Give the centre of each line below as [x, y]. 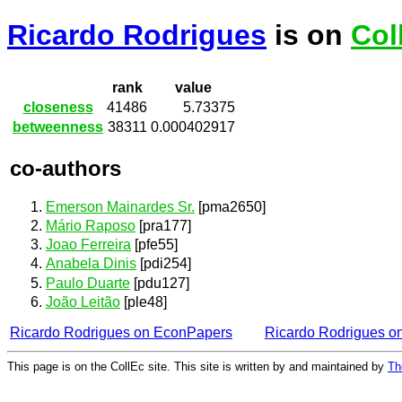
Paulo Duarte [88, 283]
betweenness [58, 127]
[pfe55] [154, 245]
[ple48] [144, 301]
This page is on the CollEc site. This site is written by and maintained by [197, 366]
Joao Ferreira [88, 245]
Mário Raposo [91, 226]
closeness [58, 108]
